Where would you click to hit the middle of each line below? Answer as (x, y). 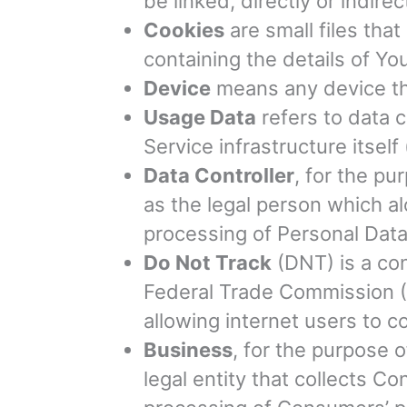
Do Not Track (208, 263)
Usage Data (200, 118)
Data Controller (219, 176)
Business (188, 350)
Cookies (184, 30)
